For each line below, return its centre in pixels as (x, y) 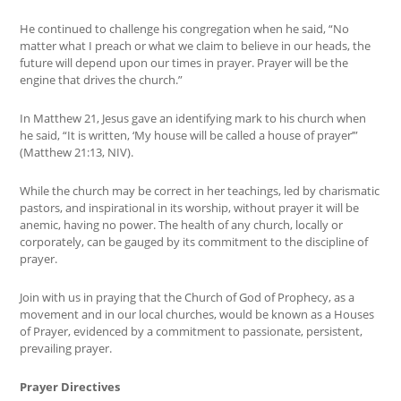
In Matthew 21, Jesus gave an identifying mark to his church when (193, 119)
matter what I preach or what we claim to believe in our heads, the (196, 46)
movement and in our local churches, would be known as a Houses (197, 315)
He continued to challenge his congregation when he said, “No (185, 29)
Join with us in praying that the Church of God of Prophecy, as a (188, 298)
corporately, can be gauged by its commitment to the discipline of (194, 242)
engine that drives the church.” (102, 80)
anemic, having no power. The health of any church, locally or (182, 225)
